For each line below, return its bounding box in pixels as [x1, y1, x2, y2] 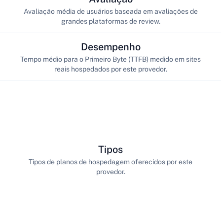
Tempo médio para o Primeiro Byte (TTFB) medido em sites [20, 55, 201, 63]
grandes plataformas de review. [61, 17, 160, 25]
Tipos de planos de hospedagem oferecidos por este [29, 157, 192, 166]
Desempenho [80, 40, 141, 53]
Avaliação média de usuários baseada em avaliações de [23, 7, 198, 15]
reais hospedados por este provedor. [54, 65, 167, 73]
